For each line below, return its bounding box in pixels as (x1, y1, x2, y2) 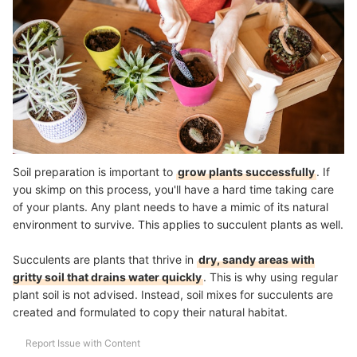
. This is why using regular (203, 270, 338, 284)
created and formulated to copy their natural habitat (13, 305, 284, 320)
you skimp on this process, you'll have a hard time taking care (13, 182, 334, 197)
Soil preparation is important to (13, 165, 176, 179)
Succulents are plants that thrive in (13, 253, 197, 267)
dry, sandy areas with (198, 253, 315, 267)
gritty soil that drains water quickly (13, 270, 202, 284)
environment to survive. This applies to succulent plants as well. (13, 218, 343, 232)
